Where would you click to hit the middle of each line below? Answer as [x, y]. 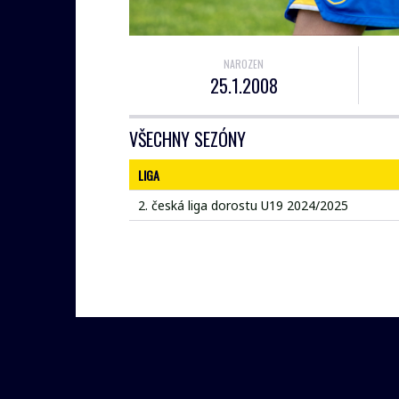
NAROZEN [244, 64]
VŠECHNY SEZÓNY [187, 139]
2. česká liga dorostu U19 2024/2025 [243, 206]
